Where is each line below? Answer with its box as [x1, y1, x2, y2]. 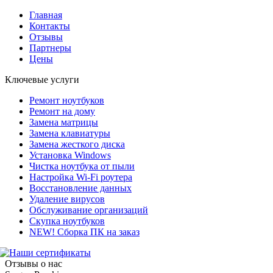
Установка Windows [29, 150, 111, 160]
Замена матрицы [29, 117, 98, 127]
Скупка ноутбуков [29, 216, 105, 226]
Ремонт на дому [29, 106, 95, 116]
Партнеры [29, 43, 71, 53]
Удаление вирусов [29, 194, 105, 204]
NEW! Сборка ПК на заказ [29, 227, 140, 237]
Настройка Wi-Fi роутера [29, 172, 132, 182]
